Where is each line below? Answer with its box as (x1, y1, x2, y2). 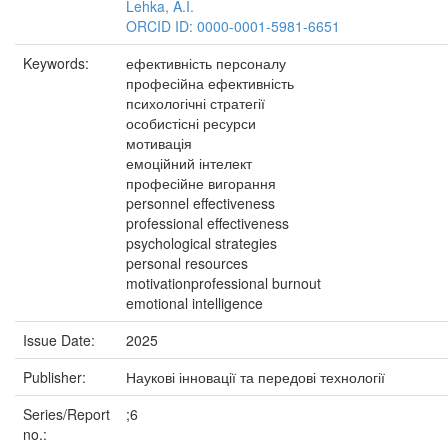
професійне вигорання (126, 173, 276, 193)
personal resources (126, 253, 248, 273)
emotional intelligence (126, 293, 263, 313)
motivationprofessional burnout (126, 273, 321, 293)
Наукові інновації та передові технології (126, 367, 385, 387)
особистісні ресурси (126, 113, 256, 133)
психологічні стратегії (126, 93, 265, 113)
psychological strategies (126, 233, 277, 253)
